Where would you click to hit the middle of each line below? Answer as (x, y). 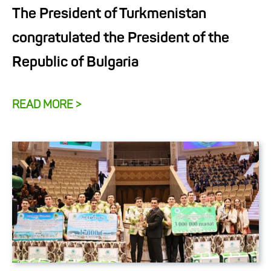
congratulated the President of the (121, 38)
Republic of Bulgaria (75, 63)
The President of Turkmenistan (109, 14)
